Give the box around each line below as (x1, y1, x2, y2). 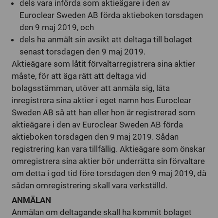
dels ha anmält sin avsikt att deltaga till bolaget (19, 35, 192, 44)
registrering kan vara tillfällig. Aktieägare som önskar (12, 144, 205, 154)
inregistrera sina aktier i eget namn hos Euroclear (12, 95, 191, 105)
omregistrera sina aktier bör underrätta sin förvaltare (12, 156, 205, 166)
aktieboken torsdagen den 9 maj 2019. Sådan (12, 132, 179, 142)
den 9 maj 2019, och (19, 22, 94, 32)
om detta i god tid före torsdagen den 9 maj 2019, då (12, 168, 206, 178)
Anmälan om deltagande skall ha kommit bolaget (12, 207, 192, 217)
